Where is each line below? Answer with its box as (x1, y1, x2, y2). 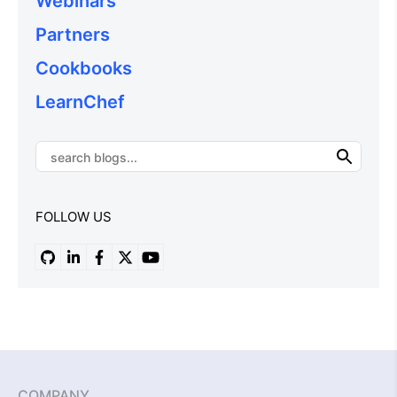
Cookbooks (35, 58, 132, 80)
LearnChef (35, 91, 125, 113)
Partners (35, 24, 110, 46)
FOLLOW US (35, 208, 112, 226)
